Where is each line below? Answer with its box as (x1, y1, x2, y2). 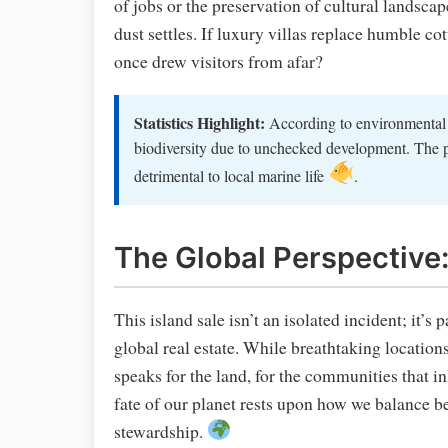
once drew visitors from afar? (114, 48, 323, 73)
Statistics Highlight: (134, 110, 265, 134)
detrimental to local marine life (134, 164, 328, 186)
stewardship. (114, 419, 207, 444)
